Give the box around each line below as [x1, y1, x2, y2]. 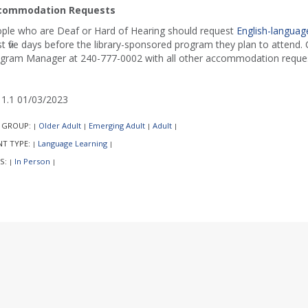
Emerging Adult [88, 120, 145, 131]
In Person [14, 156, 50, 167]
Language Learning [37, 138, 107, 149]
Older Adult [38, 120, 81, 131]
